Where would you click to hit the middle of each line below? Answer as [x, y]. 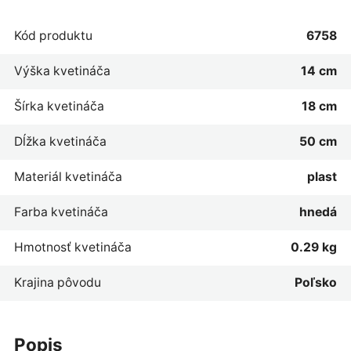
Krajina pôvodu [57, 282]
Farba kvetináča [61, 212]
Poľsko [316, 282]
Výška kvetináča [62, 71]
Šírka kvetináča [59, 106]
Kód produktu [53, 35]
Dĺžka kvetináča [60, 141]
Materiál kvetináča [68, 176]
